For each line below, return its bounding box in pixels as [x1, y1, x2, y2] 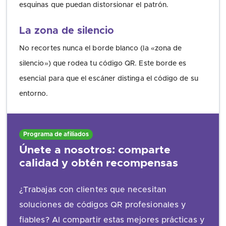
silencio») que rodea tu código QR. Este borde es [19, 60, 187, 68]
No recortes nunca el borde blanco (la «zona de [19, 45, 182, 52]
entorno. [19, 90, 48, 98]
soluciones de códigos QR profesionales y [19, 200, 187, 209]
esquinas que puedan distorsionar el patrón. [19, 2, 169, 9]
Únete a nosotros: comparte [19, 144, 171, 155]
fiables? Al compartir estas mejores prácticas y [19, 215, 205, 224]
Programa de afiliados [23, 131, 89, 138]
